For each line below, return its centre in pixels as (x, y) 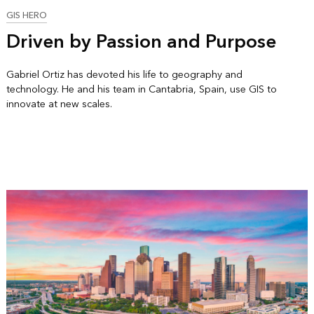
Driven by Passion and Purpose (141, 42)
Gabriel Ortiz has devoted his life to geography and (124, 74)
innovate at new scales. (59, 104)
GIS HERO (26, 15)
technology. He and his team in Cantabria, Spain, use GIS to (141, 89)
